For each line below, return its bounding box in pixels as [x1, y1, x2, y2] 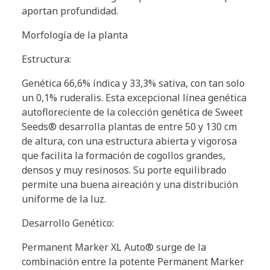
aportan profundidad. [22, 4, 118, 17]
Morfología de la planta [22, 28, 128, 42]
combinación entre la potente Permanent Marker [22, 254, 244, 268]
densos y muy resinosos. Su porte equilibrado [22, 163, 227, 177]
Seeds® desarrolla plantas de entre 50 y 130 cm [22, 119, 237, 133]
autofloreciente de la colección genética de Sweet [22, 105, 243, 119]
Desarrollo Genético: [22, 216, 114, 230]
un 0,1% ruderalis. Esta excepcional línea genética [22, 90, 246, 104]
